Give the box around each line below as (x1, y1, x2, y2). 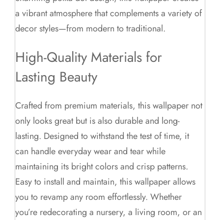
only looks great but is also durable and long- (15, 114, 180, 128)
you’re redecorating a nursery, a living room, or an (15, 206, 202, 219)
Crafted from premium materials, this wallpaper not (15, 99, 203, 112)
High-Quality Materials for (15, 47, 163, 67)
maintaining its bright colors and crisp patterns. (15, 160, 189, 173)
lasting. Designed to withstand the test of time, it (15, 130, 190, 143)
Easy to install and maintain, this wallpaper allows (15, 175, 196, 189)
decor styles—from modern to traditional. (15, 22, 166, 35)
